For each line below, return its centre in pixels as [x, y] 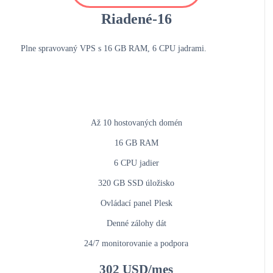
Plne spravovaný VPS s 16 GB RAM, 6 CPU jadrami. [113, 49]
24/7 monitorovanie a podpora [136, 244]
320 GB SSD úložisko [136, 183]
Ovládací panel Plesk [136, 204]
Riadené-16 [136, 19]
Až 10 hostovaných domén [136, 123]
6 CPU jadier [136, 163]
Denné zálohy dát [136, 224]
